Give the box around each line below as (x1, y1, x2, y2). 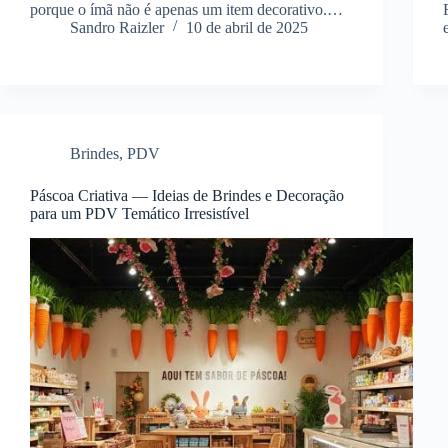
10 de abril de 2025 (186, 18, 308, 36)
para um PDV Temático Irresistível (30, 204, 249, 222)
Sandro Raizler (70, 18, 164, 36)
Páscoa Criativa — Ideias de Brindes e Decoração (30, 186, 344, 204)
